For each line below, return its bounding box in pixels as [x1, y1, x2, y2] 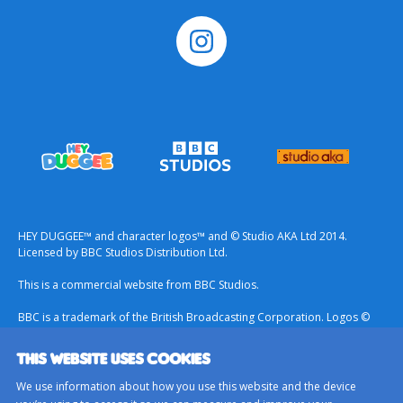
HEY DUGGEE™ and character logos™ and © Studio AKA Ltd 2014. [18, 228, 347, 245]
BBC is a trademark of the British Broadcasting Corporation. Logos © [18, 309, 370, 326]
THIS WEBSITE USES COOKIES [16, 350, 210, 368]
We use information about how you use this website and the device [16, 379, 356, 394]
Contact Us [18, 369, 81, 385]
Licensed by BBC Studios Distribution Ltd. [18, 245, 228, 261]
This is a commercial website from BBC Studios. [18, 277, 259, 293]
